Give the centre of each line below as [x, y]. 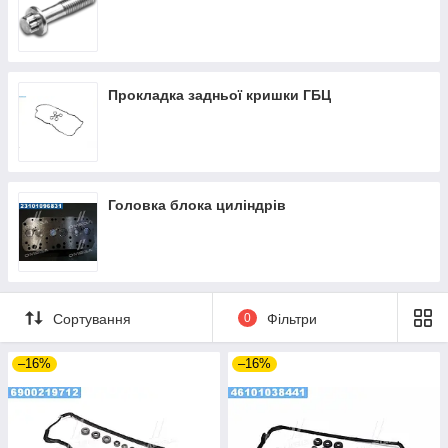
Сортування [92, 318]
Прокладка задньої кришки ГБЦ [219, 95]
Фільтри [291, 318]
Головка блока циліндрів [197, 205]
